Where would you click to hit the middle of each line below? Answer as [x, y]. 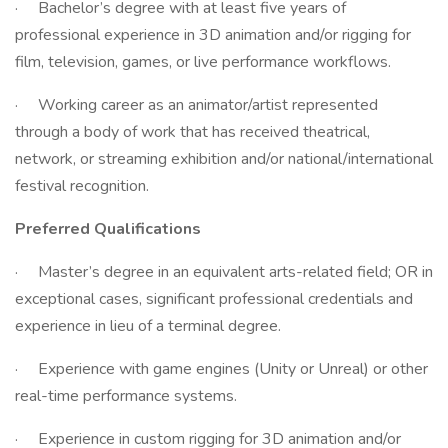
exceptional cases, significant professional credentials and [214, 299]
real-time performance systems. [126, 396]
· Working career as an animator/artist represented [196, 105]
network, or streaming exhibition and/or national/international [224, 159]
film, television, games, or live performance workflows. [203, 62]
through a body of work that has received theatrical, [192, 132]
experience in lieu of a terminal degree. [148, 326]
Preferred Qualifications [112, 229]
